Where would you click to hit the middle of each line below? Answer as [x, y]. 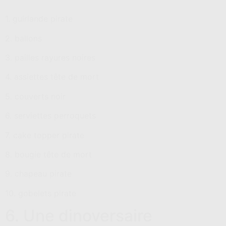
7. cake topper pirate [45, 135]
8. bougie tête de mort [48, 155]
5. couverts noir [35, 96]
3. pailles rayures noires [50, 58]
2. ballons [23, 38]
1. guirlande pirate [39, 19]
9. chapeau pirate [38, 174]
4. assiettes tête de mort [52, 77]
